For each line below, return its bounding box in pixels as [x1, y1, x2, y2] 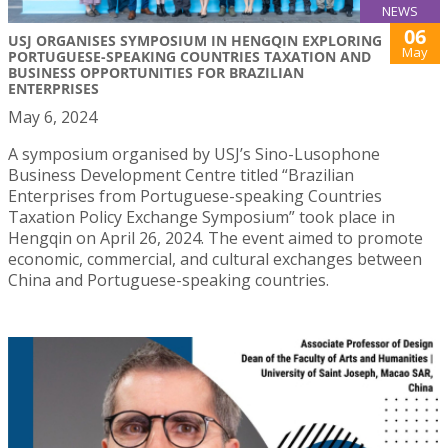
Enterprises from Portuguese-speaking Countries [8, 184, 382, 207]
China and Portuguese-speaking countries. [8, 268, 329, 291]
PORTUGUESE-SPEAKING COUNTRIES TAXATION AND [8, 46, 371, 66]
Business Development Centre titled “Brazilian [8, 163, 354, 186]
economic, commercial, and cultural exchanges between [8, 247, 422, 270]
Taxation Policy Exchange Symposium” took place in [8, 205, 395, 228]
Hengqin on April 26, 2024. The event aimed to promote [8, 226, 423, 249]
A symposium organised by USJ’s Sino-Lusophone [8, 142, 380, 165]
